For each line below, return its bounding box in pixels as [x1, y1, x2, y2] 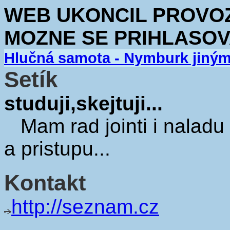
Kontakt [4, 170, 86, 195]
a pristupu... [4, 138, 110, 160]
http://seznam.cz [11, 195, 159, 218]
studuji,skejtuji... [4, 92, 163, 114]
